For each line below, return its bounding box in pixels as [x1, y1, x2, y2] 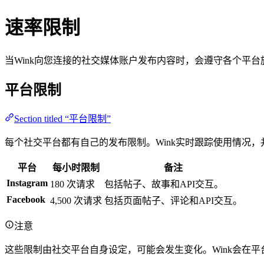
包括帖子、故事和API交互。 [104, 179, 223, 189]
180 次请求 [50, 179, 95, 189]
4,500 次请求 [50, 195, 102, 206]
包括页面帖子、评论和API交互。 [104, 195, 242, 206]
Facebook [6, 194, 45, 204]
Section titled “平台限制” [14, 113, 111, 124]
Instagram [6, 177, 48, 188]
